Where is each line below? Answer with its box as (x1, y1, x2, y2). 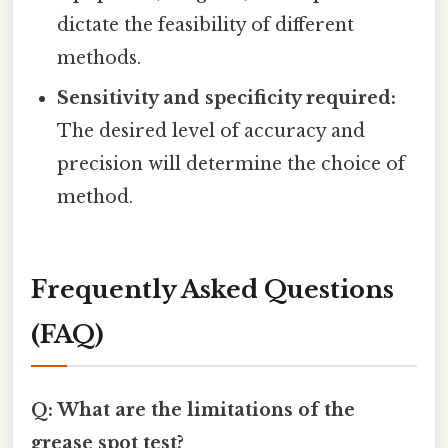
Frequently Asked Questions (31, 275, 394, 305)
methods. (57, 47, 142, 70)
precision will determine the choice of (57, 153, 406, 176)
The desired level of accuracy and (57, 120, 366, 143)
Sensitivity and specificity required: (57, 87, 397, 110)
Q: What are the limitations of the (31, 398, 355, 421)
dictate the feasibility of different (57, 14, 355, 37)
